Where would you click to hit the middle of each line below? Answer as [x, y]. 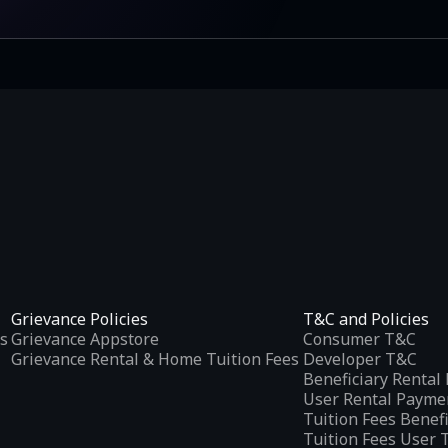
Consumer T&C [359, 338]
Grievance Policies [79, 318]
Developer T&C [359, 358]
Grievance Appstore [85, 338]
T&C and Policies [365, 318]
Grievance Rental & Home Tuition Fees [155, 358]
